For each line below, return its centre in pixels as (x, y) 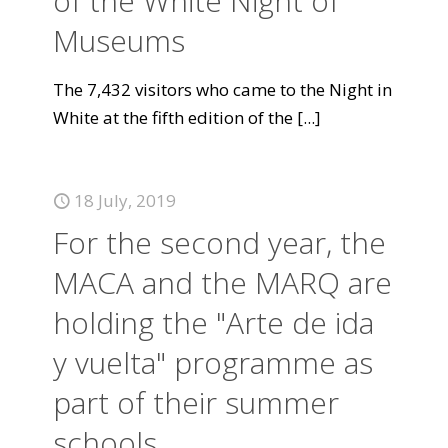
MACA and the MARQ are (222, 282)
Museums (119, 40)
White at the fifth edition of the (173, 117)
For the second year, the (219, 242)
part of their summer (196, 402)
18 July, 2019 (125, 200)
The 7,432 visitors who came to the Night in (222, 89)
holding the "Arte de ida (213, 322)
